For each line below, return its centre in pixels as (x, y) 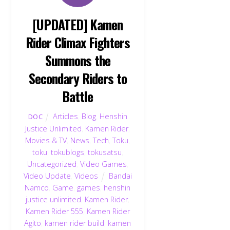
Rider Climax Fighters (78, 42)
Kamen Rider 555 (54, 212)
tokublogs (67, 152)
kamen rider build (75, 223)
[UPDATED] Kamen (78, 24)
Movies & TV (46, 141)
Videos (86, 176)
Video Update (47, 176)
